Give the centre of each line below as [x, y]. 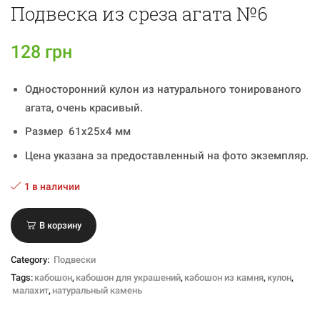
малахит [30, 290]
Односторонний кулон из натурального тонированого [163, 89]
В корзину [60, 225]
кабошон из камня [224, 277]
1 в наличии [52, 187]
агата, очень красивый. [84, 107]
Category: [31, 259]
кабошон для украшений [128, 277]
